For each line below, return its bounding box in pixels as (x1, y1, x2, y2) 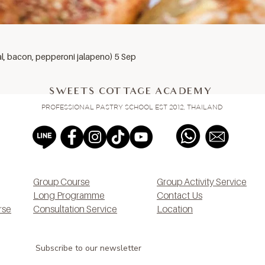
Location (157, 202, 193, 215)
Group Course (33, 175, 90, 188)
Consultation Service (33, 202, 117, 215)
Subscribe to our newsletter (35, 242, 141, 254)
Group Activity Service (157, 175, 247, 188)
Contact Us (157, 189, 202, 201)
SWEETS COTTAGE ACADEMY (49, 86, 212, 98)
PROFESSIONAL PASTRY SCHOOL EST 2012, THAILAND (41, 103, 223, 111)
